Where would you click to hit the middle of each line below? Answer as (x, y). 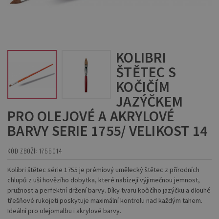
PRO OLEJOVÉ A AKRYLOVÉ (91, 116)
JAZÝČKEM (149, 101)
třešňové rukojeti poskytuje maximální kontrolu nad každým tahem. (105, 200)
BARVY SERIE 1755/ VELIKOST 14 (108, 130)
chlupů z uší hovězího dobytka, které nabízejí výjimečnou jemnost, (104, 180)
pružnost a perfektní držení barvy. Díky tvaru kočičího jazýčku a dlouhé (109, 190)
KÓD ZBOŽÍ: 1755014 (35, 151)
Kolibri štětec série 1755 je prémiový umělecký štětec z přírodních (103, 169)
